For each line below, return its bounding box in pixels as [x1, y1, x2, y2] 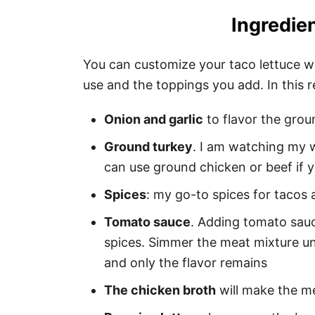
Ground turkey [104, 139, 193, 154]
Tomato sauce [104, 214, 191, 229]
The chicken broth [104, 282, 216, 297]
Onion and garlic [104, 111, 203, 127]
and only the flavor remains [104, 255, 267, 270]
